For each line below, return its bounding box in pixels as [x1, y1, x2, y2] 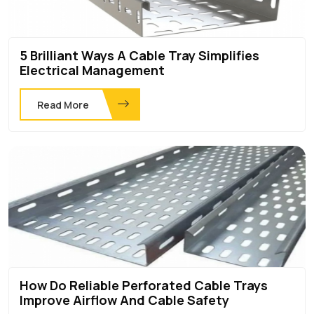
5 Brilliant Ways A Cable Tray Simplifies [20, 46, 259, 64]
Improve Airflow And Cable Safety [20, 291, 229, 308]
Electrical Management [20, 61, 165, 78]
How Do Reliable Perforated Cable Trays [20, 276, 268, 294]
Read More [37, 97, 89, 111]
